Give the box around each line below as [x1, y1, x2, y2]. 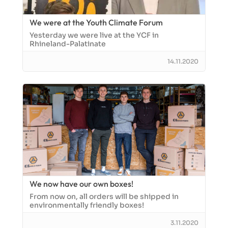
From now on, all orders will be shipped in [30, 192, 179, 201]
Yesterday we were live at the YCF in [30, 31, 159, 40]
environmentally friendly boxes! [30, 201, 144, 210]
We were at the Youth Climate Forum [30, 17, 163, 27]
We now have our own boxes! [30, 179, 133, 189]
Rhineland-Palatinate [30, 39, 106, 48]
